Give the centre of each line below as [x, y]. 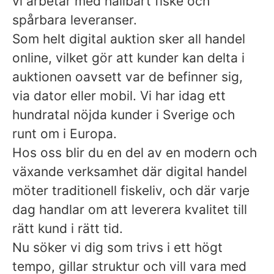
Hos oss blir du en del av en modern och [135, 153]
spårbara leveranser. [75, 20]
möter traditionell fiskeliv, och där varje [131, 191]
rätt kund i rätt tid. [68, 228]
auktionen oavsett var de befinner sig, [128, 77]
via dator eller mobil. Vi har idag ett [119, 96]
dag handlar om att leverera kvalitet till [130, 209]
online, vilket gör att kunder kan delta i [128, 58]
